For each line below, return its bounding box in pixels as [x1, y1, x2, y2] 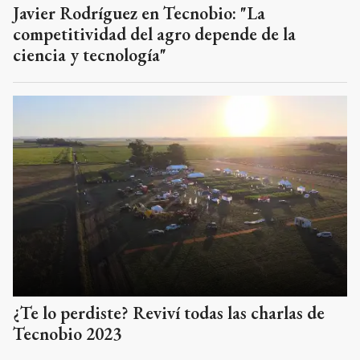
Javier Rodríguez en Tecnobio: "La [13, 2, 265, 26]
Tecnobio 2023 [13, 321, 121, 346]
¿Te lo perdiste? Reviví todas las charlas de [13, 301, 325, 325]
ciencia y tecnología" [13, 43, 166, 67]
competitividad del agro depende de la [13, 22, 296, 47]
